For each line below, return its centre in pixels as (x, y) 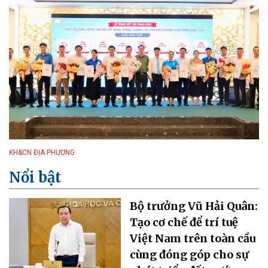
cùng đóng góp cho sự (190, 254)
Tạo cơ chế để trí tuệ (184, 222)
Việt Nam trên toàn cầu (193, 238)
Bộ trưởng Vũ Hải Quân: (194, 206)
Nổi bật (35, 177)
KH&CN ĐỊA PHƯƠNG (42, 152)
